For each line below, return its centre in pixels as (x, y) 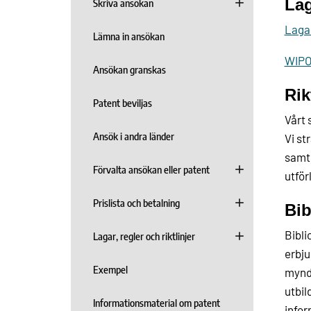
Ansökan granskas (129, 69)
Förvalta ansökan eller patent (151, 169)
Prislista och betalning (136, 203)
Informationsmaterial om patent (157, 303)
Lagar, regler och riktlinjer (144, 236)
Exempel (110, 269)
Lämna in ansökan (129, 36)
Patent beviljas (123, 103)
